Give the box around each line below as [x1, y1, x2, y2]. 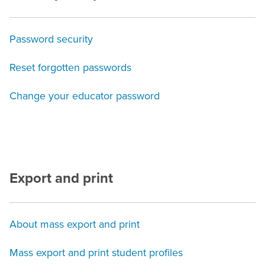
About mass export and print [9, 218, 140, 231]
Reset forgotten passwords [9, 61, 131, 75]
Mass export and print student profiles [9, 246, 183, 260]
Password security [9, 33, 93, 46]
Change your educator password [9, 89, 160, 103]
